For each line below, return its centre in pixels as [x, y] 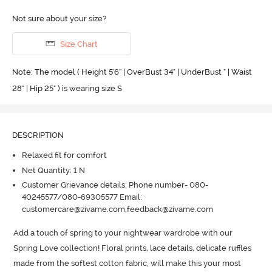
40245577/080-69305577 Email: [82, 197]
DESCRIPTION [38, 135]
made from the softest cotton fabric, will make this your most [127, 263]
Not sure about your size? [59, 19]
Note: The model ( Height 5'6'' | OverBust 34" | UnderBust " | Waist [132, 72]
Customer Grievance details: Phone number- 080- [115, 185]
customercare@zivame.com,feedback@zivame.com [117, 209]
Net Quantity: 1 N [53, 170]
